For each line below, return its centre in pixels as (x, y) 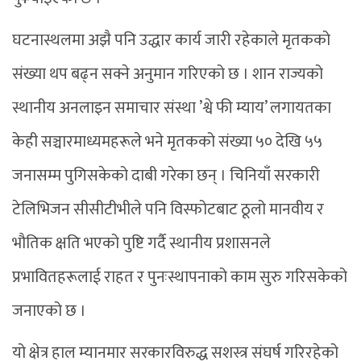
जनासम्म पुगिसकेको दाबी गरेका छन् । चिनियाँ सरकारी (166, 175)
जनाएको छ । (49, 311)
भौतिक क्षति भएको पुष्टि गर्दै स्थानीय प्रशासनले (141, 243)
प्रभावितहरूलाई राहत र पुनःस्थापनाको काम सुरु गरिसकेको (180, 277)
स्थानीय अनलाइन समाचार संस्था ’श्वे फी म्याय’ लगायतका (172, 108)
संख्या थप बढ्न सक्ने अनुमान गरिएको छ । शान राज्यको (168, 74)
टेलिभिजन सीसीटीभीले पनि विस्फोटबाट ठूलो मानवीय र (168, 209)
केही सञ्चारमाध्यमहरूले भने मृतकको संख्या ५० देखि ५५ (167, 141)
